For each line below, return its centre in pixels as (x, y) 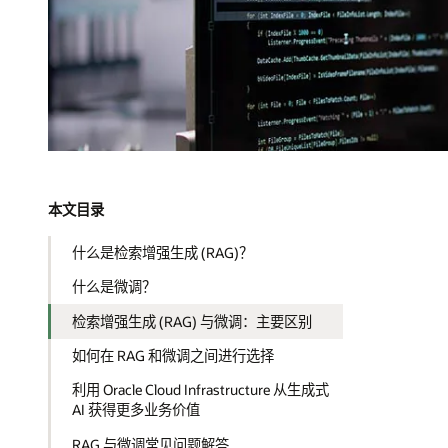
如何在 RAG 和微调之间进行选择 (173, 355)
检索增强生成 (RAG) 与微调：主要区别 (192, 321)
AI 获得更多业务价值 (136, 410)
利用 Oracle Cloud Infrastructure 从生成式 (201, 390)
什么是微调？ (114, 287)
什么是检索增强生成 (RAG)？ (163, 252)
